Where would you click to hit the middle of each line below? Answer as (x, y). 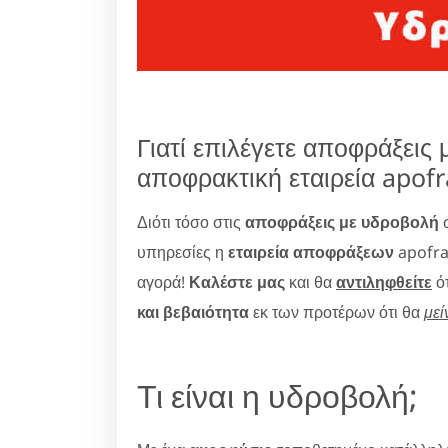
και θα (310, 281)
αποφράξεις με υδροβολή (342, 221)
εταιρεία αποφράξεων (311, 251)
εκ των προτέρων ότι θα (336, 311)
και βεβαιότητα (193, 311)
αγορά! (163, 281)
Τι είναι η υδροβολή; (277, 395)
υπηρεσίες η (182, 251)
